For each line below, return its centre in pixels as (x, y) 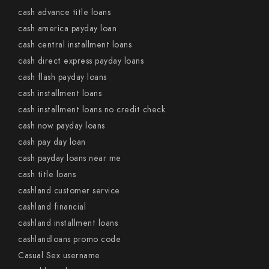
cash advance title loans (64, 12)
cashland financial (52, 207)
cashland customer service (69, 191)
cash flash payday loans (62, 77)
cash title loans (47, 174)
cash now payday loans (62, 126)
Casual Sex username (59, 255)
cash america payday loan (67, 29)
